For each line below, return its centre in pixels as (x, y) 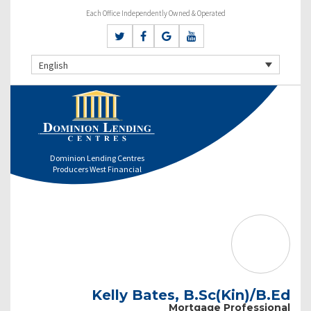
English (53, 65)
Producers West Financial (97, 169)
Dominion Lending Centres (97, 158)
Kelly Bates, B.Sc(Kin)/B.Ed (191, 295)
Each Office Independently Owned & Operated (155, 13)
